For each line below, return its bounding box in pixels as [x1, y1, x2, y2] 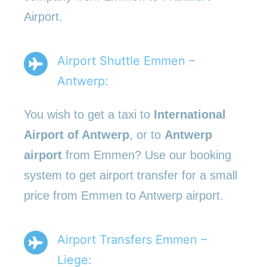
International [154, 107, 226, 121]
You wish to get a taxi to [24, 107, 154, 121]
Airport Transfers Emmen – [57, 232, 207, 247]
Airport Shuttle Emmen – [57, 53, 195, 68]
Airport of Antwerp [24, 128, 129, 141]
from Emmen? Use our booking [62, 148, 231, 162]
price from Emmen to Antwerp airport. [24, 188, 223, 202]
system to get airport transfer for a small [24, 168, 237, 182]
